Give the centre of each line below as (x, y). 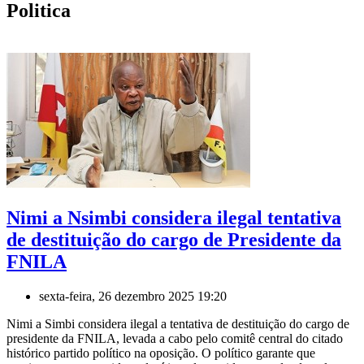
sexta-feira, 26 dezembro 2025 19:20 (133, 296)
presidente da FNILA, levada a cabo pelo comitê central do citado (175, 338)
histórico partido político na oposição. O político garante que (161, 353)
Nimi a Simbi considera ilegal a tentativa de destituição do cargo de (178, 323)
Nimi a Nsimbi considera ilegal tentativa (174, 217)
